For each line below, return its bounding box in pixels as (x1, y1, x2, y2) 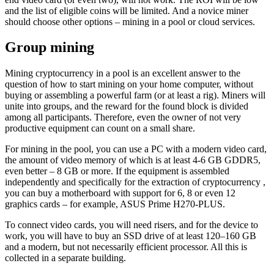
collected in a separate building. (5, 253, 128, 264)
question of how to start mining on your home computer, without (5, 79, 253, 90)
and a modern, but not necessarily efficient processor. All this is (5, 242, 247, 253)
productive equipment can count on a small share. (5, 123, 198, 134)
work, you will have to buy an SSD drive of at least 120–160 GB (5, 231, 256, 242)
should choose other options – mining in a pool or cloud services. (5, 16, 257, 27)
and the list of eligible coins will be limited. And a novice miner (5, 5, 248, 16)
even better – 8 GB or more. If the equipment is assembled (5, 166, 229, 177)
